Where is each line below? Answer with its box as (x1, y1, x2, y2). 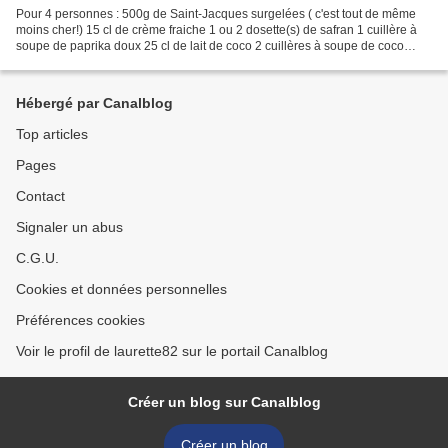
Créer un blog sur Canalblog (127, 394, 321, 410)
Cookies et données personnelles (16, 281, 227, 297)
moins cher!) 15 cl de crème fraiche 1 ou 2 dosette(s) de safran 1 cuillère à (16, 22, 417, 37)
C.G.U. (16, 250, 59, 266)
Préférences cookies (16, 312, 145, 328)
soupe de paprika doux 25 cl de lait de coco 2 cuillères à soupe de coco (16, 38, 404, 53)
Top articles (16, 126, 88, 142)
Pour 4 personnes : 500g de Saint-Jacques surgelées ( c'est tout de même (16, 6, 416, 21)
